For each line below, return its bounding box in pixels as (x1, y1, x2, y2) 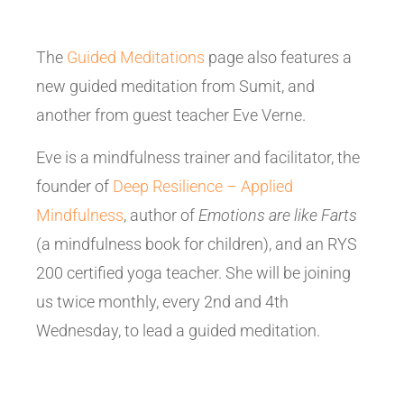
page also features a (205, 47, 352, 67)
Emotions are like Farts (198, 205, 357, 225)
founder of (36, 176, 113, 196)
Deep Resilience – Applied (113, 176, 293, 196)
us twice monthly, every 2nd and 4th (36, 291, 289, 311)
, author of (124, 205, 198, 225)
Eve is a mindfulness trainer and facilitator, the (36, 147, 360, 167)
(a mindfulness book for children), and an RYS (36, 234, 357, 253)
